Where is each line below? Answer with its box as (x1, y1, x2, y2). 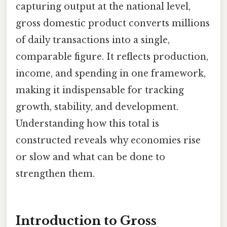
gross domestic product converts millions (16, 17, 210, 29)
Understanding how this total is (16, 118, 159, 129)
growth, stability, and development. (16, 101, 178, 112)
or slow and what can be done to (16, 151, 165, 163)
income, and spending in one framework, (16, 67, 206, 79)
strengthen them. (16, 168, 95, 179)
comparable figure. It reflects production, (16, 51, 208, 62)
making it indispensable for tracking (16, 84, 184, 96)
